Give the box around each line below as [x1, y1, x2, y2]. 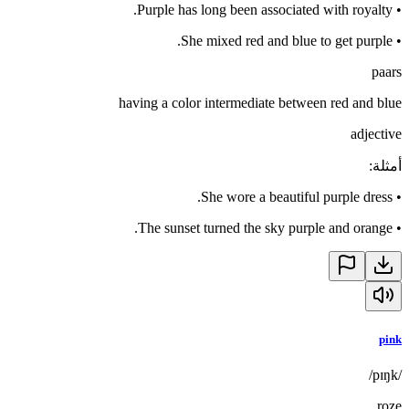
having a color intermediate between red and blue [119, 95, 402, 111]
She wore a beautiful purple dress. [201, 189, 393, 205]
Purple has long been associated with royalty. [137, 2, 393, 18]
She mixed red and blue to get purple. [181, 33, 393, 49]
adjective [351, 126, 402, 142]
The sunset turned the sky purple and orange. [138, 220, 393, 236]
